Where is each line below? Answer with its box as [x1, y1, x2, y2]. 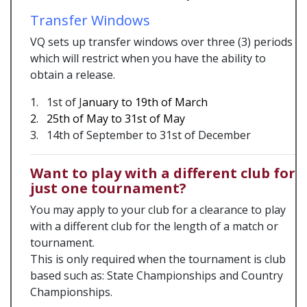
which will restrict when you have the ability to [30, 51, 266, 66]
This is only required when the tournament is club [30, 251, 286, 267]
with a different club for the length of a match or [30, 219, 278, 234]
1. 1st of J [30, 95, 82, 110]
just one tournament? [30, 179, 186, 197]
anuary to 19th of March [82, 95, 210, 110]
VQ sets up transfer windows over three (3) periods [30, 34, 293, 49]
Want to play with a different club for [30, 164, 295, 182]
